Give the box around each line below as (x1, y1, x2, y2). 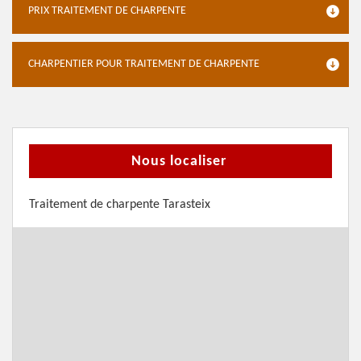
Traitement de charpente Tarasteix (29, 198, 210, 211)
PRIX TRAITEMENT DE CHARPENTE (28, 5, 186, 17)
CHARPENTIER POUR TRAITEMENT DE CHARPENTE (28, 58, 259, 70)
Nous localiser (131, 154, 226, 169)
